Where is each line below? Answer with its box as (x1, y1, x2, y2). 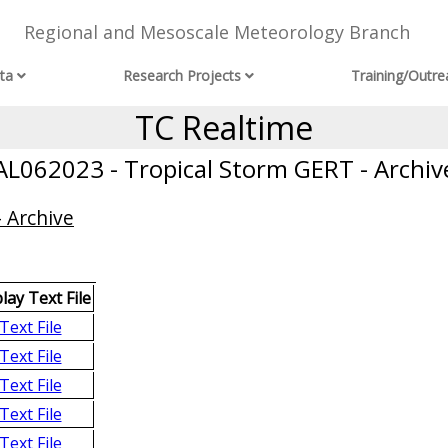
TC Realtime (135, 106, 313, 149)
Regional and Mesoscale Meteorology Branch (23, 20, 410, 45)
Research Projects (123, 66, 242, 86)
